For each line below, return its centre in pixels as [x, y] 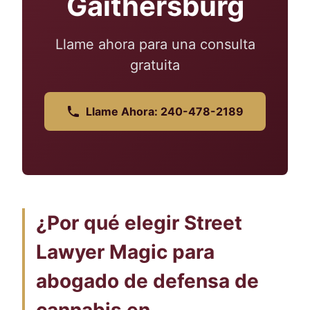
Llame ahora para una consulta [155, 44]
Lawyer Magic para [125, 252]
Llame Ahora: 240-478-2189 [165, 111]
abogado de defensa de [147, 281]
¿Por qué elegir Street [139, 223]
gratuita [155, 65]
